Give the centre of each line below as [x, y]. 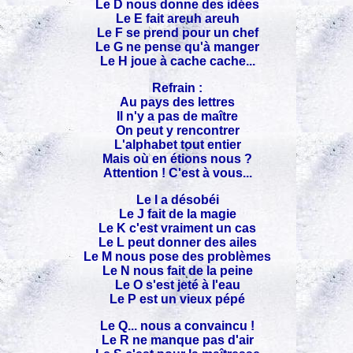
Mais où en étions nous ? [178, 159]
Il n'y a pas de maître [178, 117]
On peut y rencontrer [178, 131]
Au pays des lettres [178, 102]
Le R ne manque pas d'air [178, 340]
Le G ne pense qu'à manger [178, 47]
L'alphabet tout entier [178, 145]
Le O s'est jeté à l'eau [178, 285]
